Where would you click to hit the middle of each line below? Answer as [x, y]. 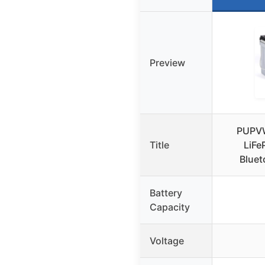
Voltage [167, 240]
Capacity [170, 207]
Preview [167, 62]
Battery [166, 193]
